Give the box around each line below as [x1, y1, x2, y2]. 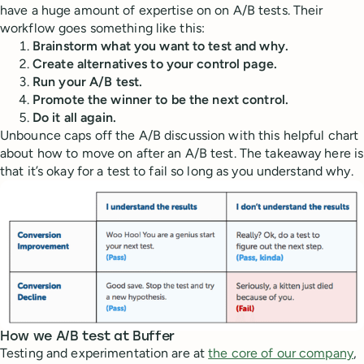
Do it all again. [32, 110, 116, 125]
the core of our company [208, 345, 353, 362]
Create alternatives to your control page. [32, 56, 277, 71]
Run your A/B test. [32, 74, 143, 89]
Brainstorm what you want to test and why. [32, 38, 288, 54]
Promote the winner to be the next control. [32, 92, 289, 107]
